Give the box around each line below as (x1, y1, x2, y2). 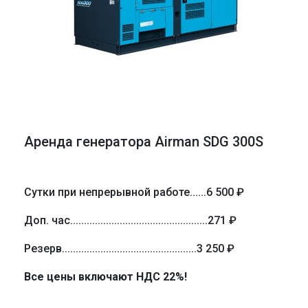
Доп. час (24, 214, 70, 227)
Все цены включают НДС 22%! (24, 270, 187, 283)
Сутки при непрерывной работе (24, 186, 190, 199)
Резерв (24, 242, 62, 255)
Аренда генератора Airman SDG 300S (24, 133, 263, 150)
